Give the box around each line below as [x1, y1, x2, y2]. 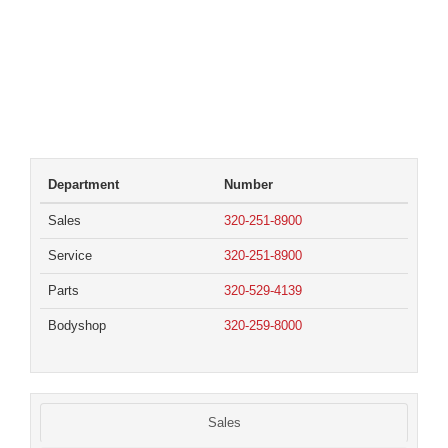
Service [48, 248, 92, 264]
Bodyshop [48, 318, 106, 334]
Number [224, 177, 273, 193]
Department [48, 177, 119, 193]
